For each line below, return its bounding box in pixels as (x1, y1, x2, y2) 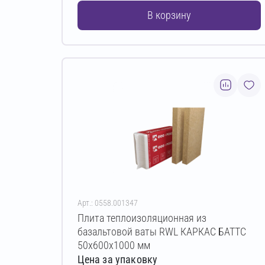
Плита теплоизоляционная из (77, 211, 206, 224)
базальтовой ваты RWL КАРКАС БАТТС (77, 225, 246, 238)
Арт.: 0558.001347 (77, 198, 138, 208)
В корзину (147, 9, 191, 22)
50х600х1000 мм (77, 238, 150, 251)
